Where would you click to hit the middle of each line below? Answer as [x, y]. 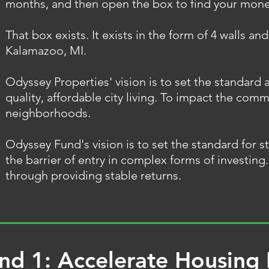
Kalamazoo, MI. [46, 50]
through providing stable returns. [93, 175]
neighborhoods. [48, 113]
